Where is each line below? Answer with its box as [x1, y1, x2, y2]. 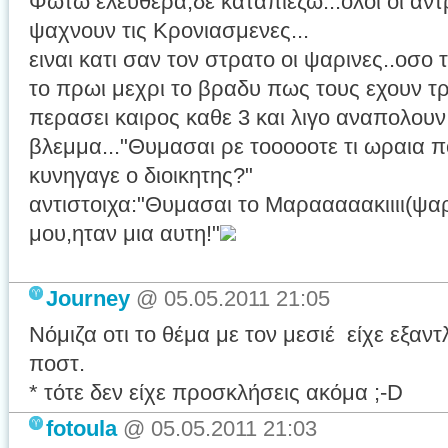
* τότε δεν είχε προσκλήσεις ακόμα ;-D [29, 380, 403, 405]
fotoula [46, 416, 117, 441]
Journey [46, 286, 130, 311]
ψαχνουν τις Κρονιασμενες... [29, 18, 309, 43]
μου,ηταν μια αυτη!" [29, 221, 220, 246]
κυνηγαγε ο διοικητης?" [29, 163, 253, 188]
